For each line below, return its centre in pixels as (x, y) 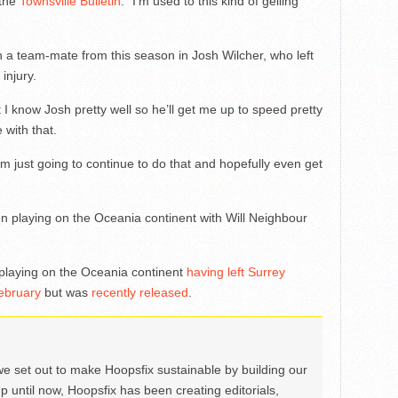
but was (66, 293)
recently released (139, 293)
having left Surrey (235, 272)
